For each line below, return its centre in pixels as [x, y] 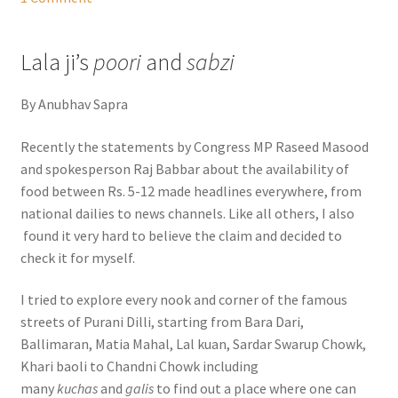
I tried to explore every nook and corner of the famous [183, 300]
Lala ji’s [54, 62]
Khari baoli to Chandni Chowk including [139, 366]
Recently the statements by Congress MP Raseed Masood [194, 146]
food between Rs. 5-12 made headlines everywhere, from [191, 191]
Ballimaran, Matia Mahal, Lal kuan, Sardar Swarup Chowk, [193, 344]
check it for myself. [77, 257]
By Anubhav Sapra [74, 103]
